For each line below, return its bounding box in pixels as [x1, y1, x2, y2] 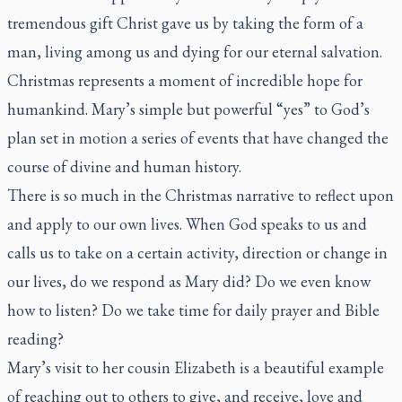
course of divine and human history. [7, 156, 241, 177]
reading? [7, 328, 64, 349]
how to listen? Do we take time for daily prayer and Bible [7, 300, 380, 320]
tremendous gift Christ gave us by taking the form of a [7, 13, 363, 33]
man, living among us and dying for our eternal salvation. [7, 41, 382, 62]
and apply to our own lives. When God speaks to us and [7, 214, 367, 234]
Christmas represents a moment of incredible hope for [7, 70, 363, 91]
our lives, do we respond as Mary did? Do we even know [7, 271, 371, 292]
